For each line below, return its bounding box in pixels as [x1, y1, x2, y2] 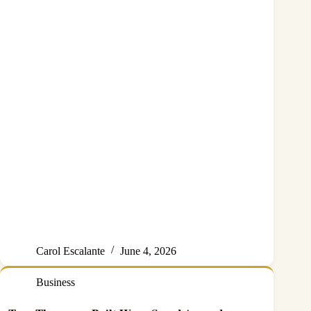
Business [36, 276, 75, 288]
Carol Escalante [36, 244, 105, 257]
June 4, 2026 [120, 244, 176, 257]
